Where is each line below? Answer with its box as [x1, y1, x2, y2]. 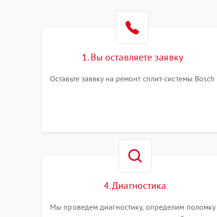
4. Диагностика [103, 179, 167, 192]
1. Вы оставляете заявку [81, 51, 183, 63]
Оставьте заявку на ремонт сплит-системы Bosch [50, 74, 215, 83]
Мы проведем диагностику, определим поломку [50, 202, 216, 212]
